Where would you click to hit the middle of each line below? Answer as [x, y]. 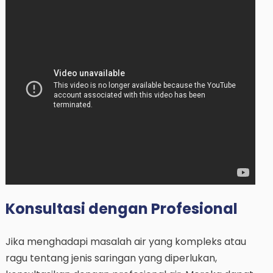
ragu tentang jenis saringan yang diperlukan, [111, 258]
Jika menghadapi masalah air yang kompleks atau [126, 242]
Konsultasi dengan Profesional [121, 209]
